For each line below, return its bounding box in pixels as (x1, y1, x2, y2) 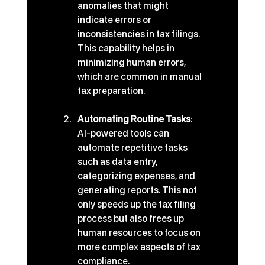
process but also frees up (77, 213, 186, 225)
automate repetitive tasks (77, 142, 189, 154)
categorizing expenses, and (77, 170, 197, 182)
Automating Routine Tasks (77, 114, 190, 125)
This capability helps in (77, 43, 176, 54)
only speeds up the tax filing (77, 199, 198, 211)
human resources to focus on (77, 227, 202, 239)
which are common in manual (77, 71, 203, 83)
